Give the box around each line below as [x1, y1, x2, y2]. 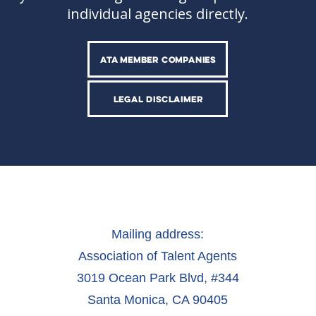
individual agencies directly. [67, 4, 249, 24]
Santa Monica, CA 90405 [87, 293, 229, 308]
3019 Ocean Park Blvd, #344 [76, 271, 239, 286]
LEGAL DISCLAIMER [113, 93, 203, 105]
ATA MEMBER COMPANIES [99, 54, 216, 66]
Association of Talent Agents [78, 249, 238, 264]
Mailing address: [111, 227, 205, 242]
